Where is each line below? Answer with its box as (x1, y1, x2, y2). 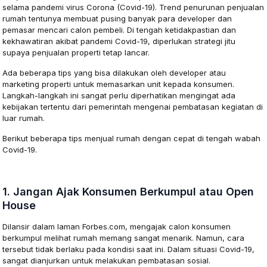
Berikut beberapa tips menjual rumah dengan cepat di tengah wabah (2, 133, 261, 143)
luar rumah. (2, 113, 45, 123)
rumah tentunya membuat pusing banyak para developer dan (2, 13, 232, 23)
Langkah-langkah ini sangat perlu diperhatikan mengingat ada (2, 90, 236, 100)
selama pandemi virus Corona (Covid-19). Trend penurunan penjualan (2, 2, 265, 12)
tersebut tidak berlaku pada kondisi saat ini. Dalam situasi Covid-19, (2, 244, 255, 254)
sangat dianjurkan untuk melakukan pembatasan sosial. (2, 255, 211, 265)
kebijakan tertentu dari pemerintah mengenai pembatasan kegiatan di (2, 101, 263, 111)
